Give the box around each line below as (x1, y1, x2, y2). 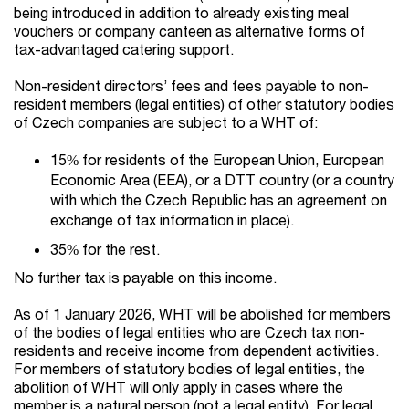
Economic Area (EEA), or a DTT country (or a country (50, 171, 394, 189)
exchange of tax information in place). (50, 211, 294, 229)
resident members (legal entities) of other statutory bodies (14, 95, 394, 113)
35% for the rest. (50, 240, 160, 258)
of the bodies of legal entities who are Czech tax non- (14, 323, 365, 341)
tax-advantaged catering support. (14, 40, 234, 58)
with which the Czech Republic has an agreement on (50, 191, 387, 209)
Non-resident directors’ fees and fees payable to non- (14, 77, 369, 95)
